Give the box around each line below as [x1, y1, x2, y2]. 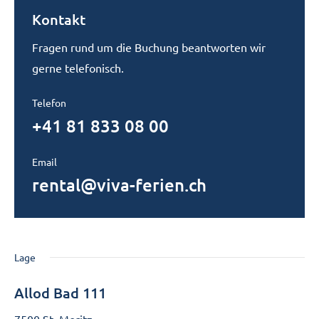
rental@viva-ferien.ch [32, 174, 206, 197]
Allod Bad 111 [14, 283, 106, 303]
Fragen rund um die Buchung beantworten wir [32, 40, 266, 55]
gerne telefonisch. [32, 61, 124, 75]
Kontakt [32, 10, 85, 29]
